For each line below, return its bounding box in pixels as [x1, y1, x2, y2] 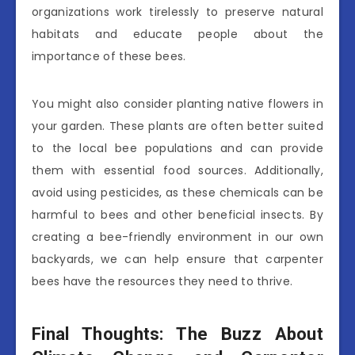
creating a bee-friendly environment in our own [32, 229, 323, 246]
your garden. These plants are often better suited [32, 118, 323, 135]
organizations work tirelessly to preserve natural [32, 4, 323, 21]
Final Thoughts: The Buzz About [32, 324, 323, 345]
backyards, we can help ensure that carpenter [32, 251, 323, 268]
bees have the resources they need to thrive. [32, 273, 293, 290]
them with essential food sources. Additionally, [32, 162, 323, 179]
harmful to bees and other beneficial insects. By [32, 207, 323, 223]
